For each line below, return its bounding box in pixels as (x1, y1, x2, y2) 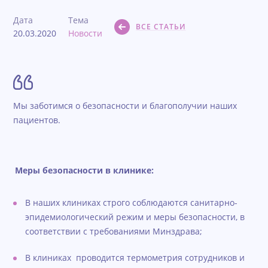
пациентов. (13, 114, 61, 126)
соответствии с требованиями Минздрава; (25, 226, 203, 237)
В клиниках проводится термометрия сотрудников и (25, 252, 245, 264)
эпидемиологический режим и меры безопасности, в (25, 211, 245, 223)
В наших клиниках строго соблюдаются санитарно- (25, 197, 238, 209)
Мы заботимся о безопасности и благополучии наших (13, 100, 237, 112)
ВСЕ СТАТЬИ (136, 22, 186, 32)
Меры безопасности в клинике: (13, 165, 154, 176)
